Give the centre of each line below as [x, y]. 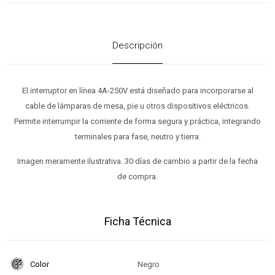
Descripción [137, 46]
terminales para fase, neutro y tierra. [137, 137]
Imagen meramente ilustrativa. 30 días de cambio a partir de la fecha [137, 161]
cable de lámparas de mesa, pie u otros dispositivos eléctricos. [137, 106]
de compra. [137, 177]
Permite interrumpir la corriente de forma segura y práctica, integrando [137, 122]
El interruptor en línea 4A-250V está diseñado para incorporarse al [137, 91]
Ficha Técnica [137, 222]
